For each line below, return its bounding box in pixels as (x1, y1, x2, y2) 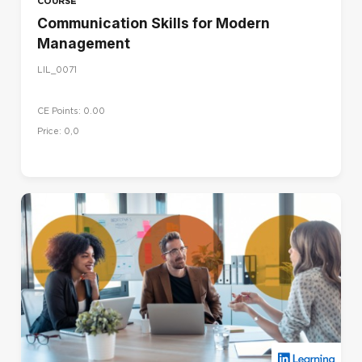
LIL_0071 (37, 65, 77, 76)
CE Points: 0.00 (37, 105, 105, 116)
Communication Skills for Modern (37, 14, 270, 32)
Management (37, 34, 130, 52)
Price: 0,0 (37, 125, 79, 137)
